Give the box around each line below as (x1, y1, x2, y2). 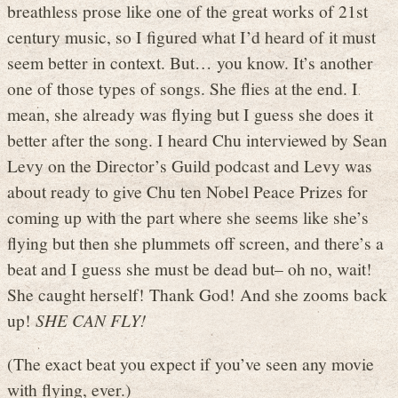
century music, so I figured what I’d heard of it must (7, 25, 376, 49)
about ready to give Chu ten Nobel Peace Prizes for (7, 179, 368, 203)
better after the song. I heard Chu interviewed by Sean (7, 128, 387, 152)
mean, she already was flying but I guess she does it (7, 102, 373, 126)
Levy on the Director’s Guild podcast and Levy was (7, 154, 372, 178)
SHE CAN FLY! (36, 308, 147, 332)
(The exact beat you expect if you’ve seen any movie (7, 351, 374, 375)
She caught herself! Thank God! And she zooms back (7, 283, 387, 306)
